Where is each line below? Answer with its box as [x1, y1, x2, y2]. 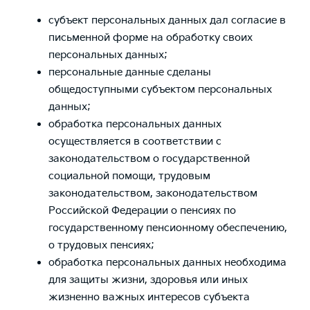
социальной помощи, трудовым [48, 170, 210, 183]
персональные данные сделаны [48, 66, 211, 80]
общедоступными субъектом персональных [48, 83, 272, 97]
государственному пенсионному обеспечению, [48, 221, 287, 235]
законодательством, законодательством [48, 187, 257, 201]
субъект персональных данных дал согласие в [48, 14, 286, 28]
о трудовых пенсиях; [48, 239, 154, 253]
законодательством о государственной [48, 152, 250, 166]
